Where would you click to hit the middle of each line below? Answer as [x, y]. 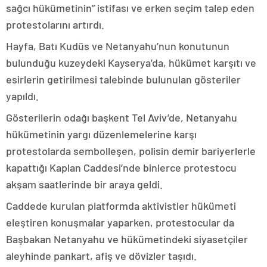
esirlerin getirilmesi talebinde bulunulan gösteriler [123, 79]
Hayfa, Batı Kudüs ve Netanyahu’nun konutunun [118, 46]
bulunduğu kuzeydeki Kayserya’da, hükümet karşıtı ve [131, 63]
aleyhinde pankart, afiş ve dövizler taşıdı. [101, 256]
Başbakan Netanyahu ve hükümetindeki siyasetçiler [127, 239]
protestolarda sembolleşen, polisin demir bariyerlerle [131, 151]
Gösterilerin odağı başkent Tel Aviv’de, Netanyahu [122, 117]
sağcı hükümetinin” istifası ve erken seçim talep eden [130, 8]
